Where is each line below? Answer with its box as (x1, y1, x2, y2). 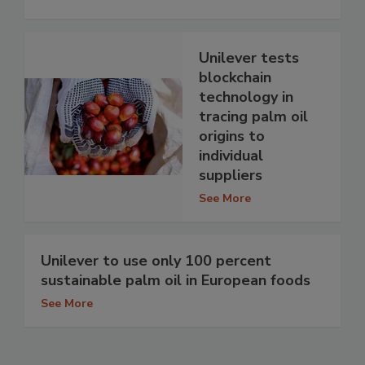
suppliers (199, 165, 262, 186)
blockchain (199, 68, 271, 88)
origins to (199, 126, 265, 147)
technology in (199, 87, 293, 108)
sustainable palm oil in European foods (41, 270, 310, 291)
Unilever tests (199, 48, 299, 68)
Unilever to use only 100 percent (41, 251, 271, 271)
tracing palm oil (199, 107, 308, 127)
